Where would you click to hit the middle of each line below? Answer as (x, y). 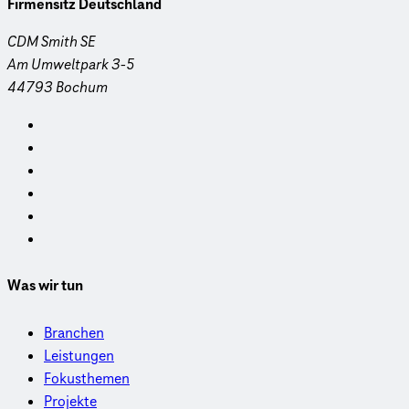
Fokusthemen (87, 378)
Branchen (74, 333)
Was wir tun (45, 286)
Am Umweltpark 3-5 (71, 64)
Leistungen (79, 356)
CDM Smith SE (52, 42)
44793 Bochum (58, 87)
